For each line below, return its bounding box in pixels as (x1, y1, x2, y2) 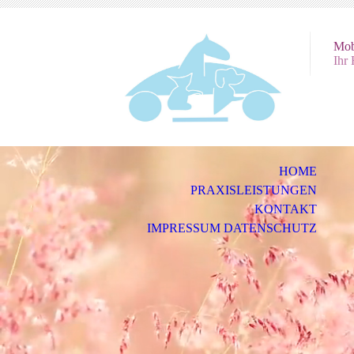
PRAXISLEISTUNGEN (190, 183, 317, 197)
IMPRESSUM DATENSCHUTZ (146, 221, 317, 235)
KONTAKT (254, 202, 317, 216)
